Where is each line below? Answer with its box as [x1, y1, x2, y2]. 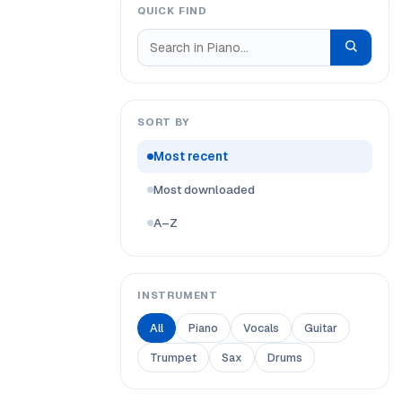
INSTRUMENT [137, 288, 218, 301]
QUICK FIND [137, 4, 207, 17]
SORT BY [137, 115, 190, 128]
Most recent [153, 148, 228, 164]
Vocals [243, 320, 279, 336]
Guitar [304, 320, 337, 336]
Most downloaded [153, 181, 255, 197]
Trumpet [150, 350, 197, 365]
